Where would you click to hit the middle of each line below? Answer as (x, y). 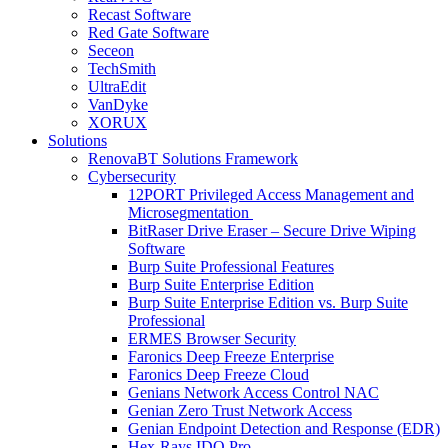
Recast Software (139, 14)
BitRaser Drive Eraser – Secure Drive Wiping (272, 230)
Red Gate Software (148, 32)
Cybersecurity (132, 176)
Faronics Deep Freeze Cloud (218, 374)
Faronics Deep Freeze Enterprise (231, 356)
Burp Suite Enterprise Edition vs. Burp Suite (268, 302)
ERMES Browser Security (212, 338)
